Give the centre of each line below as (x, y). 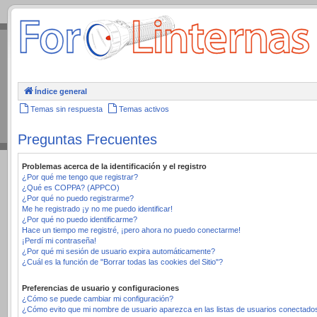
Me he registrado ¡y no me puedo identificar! (97, 209)
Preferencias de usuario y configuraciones (100, 288)
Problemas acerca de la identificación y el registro (114, 166)
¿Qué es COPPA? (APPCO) (71, 188)
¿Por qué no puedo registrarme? (78, 198)
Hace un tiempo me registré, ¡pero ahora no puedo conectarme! (131, 230)
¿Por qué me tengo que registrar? (80, 177)
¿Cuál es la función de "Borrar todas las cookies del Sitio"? (122, 262)
